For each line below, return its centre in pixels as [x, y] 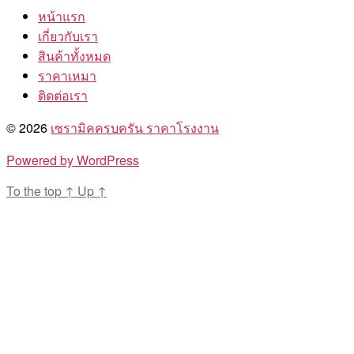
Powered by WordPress [73, 160]
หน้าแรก [62, 17]
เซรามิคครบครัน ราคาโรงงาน [135, 128]
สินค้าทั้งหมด [74, 56]
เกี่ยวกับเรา [68, 36]
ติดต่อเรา [63, 96]
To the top [36, 191]
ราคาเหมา [67, 76]
